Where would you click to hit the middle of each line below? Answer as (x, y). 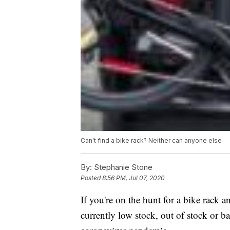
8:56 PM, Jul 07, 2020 (133, 178)
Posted (91, 178)
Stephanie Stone (122, 167)
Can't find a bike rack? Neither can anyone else (151, 141)
